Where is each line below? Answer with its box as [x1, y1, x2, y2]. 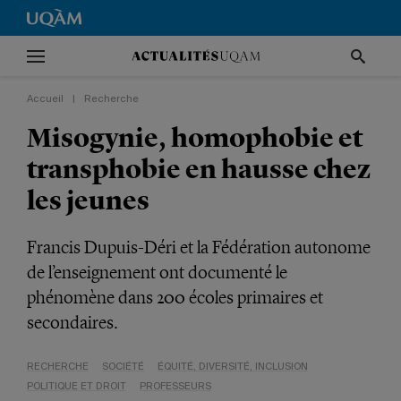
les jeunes [27, 184, 149, 217]
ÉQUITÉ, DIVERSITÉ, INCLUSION [158, 362, 308, 371]
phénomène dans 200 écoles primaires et [27, 286, 323, 308]
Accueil [27, 94, 64, 104]
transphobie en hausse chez [27, 153, 371, 185]
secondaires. [27, 311, 118, 333]
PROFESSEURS [140, 381, 211, 391]
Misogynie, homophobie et [27, 122, 363, 154]
